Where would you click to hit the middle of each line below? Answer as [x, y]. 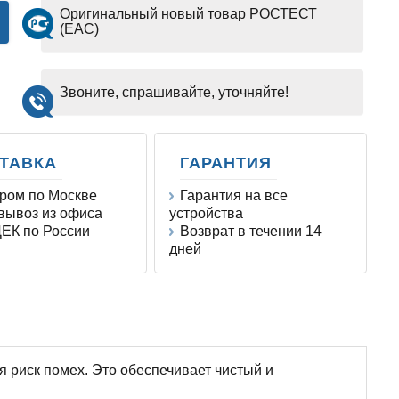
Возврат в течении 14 [251, 232]
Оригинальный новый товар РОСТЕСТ [188, 14]
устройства [207, 214]
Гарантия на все [234, 196]
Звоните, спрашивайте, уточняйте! [174, 93]
